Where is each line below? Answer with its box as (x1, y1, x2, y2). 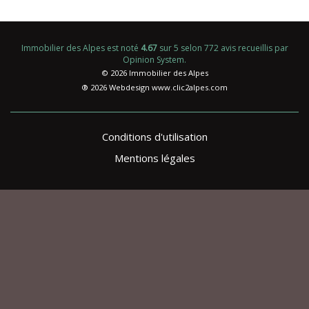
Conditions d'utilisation (101, 129, 208, 143)
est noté (104, 41, 141, 54)
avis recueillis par (218, 41, 288, 54)
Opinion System (123, 53, 184, 66)
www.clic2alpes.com (152, 82, 228, 93)
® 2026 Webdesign (81, 82, 152, 93)
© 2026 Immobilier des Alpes (101, 68, 208, 79)
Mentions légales (114, 150, 195, 165)
